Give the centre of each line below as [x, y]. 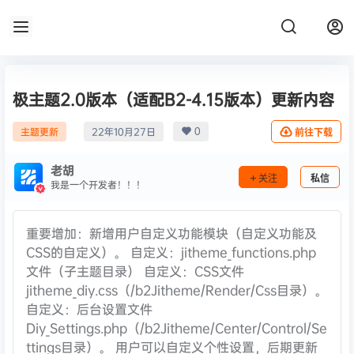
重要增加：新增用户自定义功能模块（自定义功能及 [171, 233]
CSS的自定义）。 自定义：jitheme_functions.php [171, 252]
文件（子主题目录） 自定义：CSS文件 [135, 271]
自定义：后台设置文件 [89, 309]
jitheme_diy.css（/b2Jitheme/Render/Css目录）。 [177, 290]
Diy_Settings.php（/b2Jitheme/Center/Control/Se [177, 328]
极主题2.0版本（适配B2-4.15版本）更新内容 [173, 99]
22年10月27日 [124, 132]
